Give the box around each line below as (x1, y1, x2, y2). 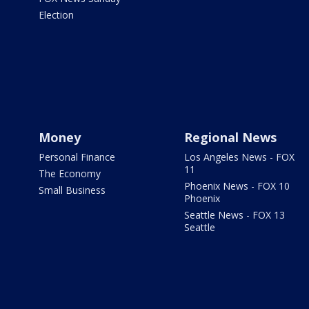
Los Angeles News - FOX (183, 150, 295, 163)
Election (39, 8, 74, 21)
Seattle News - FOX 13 (183, 208, 285, 221)
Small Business (39, 183, 106, 197)
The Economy (39, 166, 101, 180)
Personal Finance (39, 150, 115, 163)
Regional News (183, 128, 277, 146)
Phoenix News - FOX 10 (183, 179, 290, 192)
